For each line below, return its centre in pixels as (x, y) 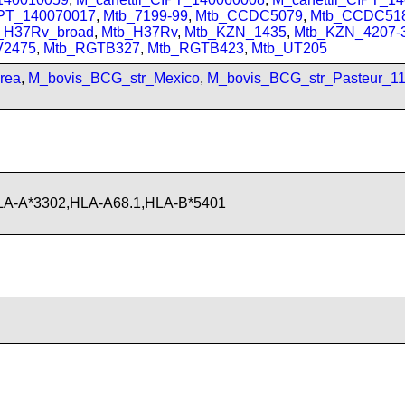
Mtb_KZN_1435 (235, 32)
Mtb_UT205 (289, 48)
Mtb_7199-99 (146, 16)
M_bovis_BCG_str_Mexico (114, 78)
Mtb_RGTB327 (92, 48)
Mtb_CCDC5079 (249, 16)
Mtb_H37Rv (139, 32)
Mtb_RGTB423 (196, 48)
